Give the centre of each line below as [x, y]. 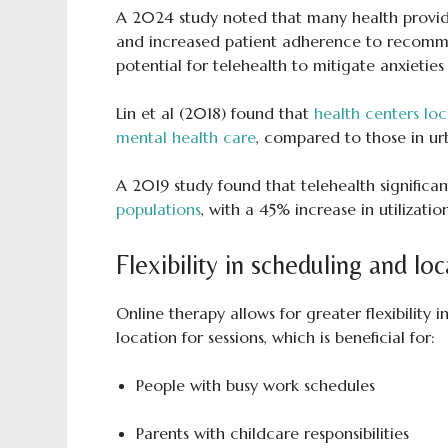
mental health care [185, 137]
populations [158, 209]
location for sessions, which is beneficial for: [275, 337]
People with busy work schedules [255, 385]
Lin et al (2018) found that [214, 113]
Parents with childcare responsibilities [272, 433]
